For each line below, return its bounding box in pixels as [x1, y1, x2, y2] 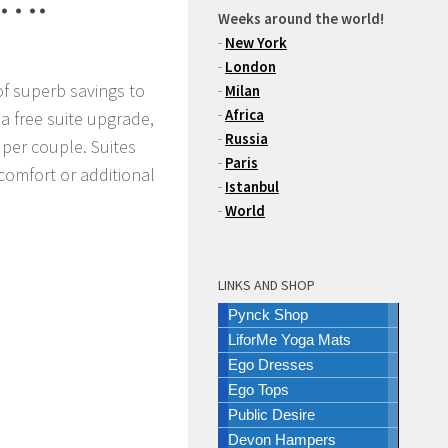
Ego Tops [228, 381, 289, 398]
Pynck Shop [228, 306, 308, 323]
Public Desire [228, 406, 315, 423]
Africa [225, 105, 264, 124]
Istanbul [225, 177, 279, 196]
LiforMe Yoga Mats [228, 331, 351, 348]
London [225, 57, 276, 76]
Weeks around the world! [218, 9, 384, 28]
